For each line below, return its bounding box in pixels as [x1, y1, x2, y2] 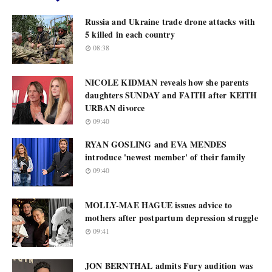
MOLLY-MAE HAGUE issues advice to [85, 199, 233, 211]
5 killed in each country [85, 28, 175, 41]
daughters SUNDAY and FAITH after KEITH [85, 89, 257, 101]
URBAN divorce [85, 101, 145, 114]
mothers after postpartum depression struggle [85, 211, 258, 224]
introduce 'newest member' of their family [85, 151, 246, 163]
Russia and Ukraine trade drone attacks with [85, 15, 256, 28]
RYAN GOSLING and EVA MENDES [85, 138, 227, 151]
